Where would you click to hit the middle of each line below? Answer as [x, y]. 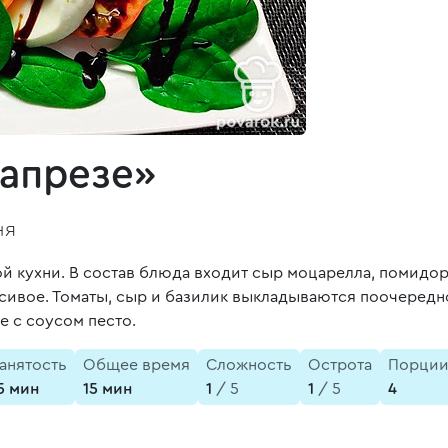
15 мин [107, 389]
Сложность [249, 365]
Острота [340, 365]
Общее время [136, 365]
